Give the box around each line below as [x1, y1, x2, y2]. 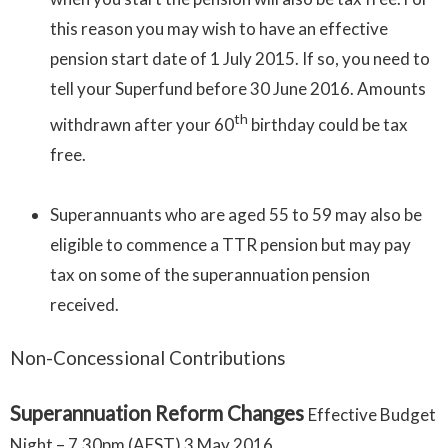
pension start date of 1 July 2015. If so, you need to [50, 47, 430, 69]
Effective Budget [308, 404, 436, 426]
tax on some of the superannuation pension [50, 263, 370, 285]
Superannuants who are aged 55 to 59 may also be [50, 203, 422, 225]
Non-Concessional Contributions [10, 347, 286, 370]
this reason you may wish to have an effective [50, 17, 388, 39]
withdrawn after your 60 [50, 113, 234, 135]
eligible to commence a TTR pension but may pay [50, 233, 411, 255]
